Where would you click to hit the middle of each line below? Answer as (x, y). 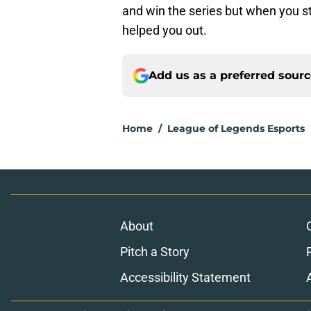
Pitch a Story (154, 252)
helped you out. (165, 31)
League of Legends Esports (236, 129)
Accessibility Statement (185, 278)
